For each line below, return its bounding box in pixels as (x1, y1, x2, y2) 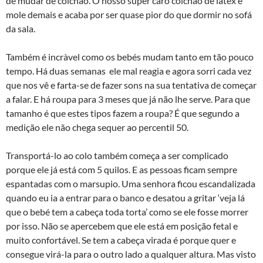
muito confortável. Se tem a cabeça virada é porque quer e (6, 234, 236, 245)
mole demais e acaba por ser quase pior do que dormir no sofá (6, 9, 252, 20)
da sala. (6, 23, 35, 34)
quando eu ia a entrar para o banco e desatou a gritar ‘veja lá (6, 192, 245, 203)
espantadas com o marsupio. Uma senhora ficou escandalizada (6, 178, 255, 189)
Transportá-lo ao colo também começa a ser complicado (6, 150, 228, 161)
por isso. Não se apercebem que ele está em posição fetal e (6, 220, 238, 231)
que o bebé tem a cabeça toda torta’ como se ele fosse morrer (6, 206, 248, 217)
